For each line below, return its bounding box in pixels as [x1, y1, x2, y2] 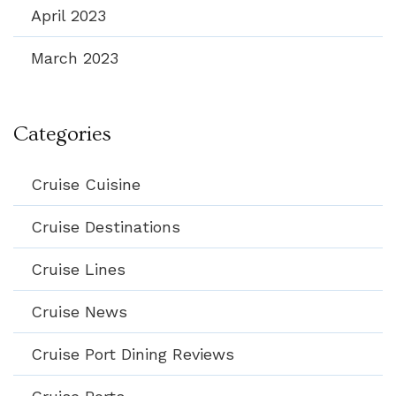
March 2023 [31, 48, 118, 67]
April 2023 [31, 5, 106, 25]
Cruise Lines [31, 259, 126, 278]
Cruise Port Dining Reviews [31, 344, 234, 363]
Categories [13, 121, 111, 146]
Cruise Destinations [31, 217, 180, 236]
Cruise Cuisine [31, 174, 141, 194]
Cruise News [31, 301, 127, 321]
